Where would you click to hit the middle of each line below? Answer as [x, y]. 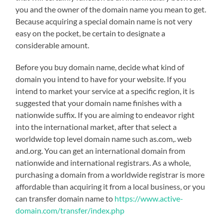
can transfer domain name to [65, 198]
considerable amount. [53, 45]
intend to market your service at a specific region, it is [105, 91]
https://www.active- [149, 198]
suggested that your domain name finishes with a [99, 103]
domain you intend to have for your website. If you [101, 79]
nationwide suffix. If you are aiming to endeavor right [105, 114]
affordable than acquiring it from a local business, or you [111, 186]
